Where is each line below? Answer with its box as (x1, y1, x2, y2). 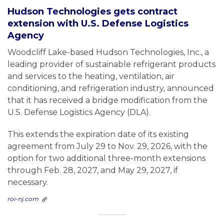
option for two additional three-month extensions (7, 153, 205, 163)
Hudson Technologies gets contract (7, 6, 177, 17)
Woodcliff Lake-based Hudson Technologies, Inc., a (7, 47, 209, 57)
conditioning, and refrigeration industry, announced (7, 83, 214, 93)
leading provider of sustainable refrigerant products (7, 59, 215, 69)
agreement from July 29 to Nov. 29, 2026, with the (7, 141, 207, 151)
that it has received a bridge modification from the (7, 95, 207, 105)
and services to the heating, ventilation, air (7, 71, 174, 81)
